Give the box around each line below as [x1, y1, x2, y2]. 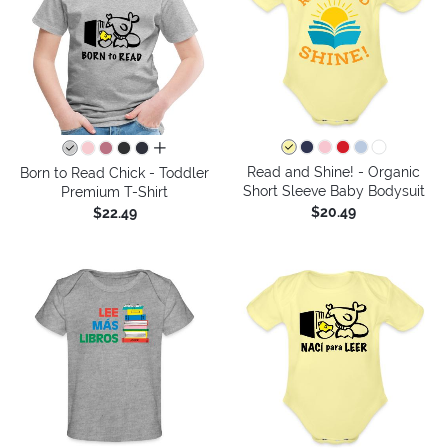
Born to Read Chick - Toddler [20, 164, 209, 181]
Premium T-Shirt [61, 183, 168, 200]
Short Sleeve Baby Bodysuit [242, 182, 425, 199]
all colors [152, 140, 213, 157]
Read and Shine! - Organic [247, 163, 420, 180]
